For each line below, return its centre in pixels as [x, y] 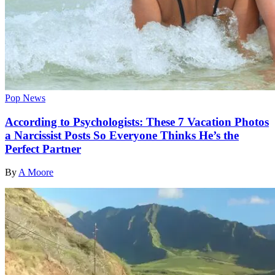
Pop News [25, 98]
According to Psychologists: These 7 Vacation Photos [137, 122]
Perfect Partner [43, 149]
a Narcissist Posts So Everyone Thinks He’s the [122, 135]
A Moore [36, 172]
